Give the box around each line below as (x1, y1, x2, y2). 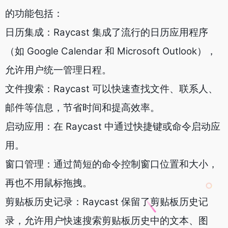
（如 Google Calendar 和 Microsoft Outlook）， (5, 45, 216, 57)
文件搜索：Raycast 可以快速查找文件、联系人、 (5, 83, 218, 95)
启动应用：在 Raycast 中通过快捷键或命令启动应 (5, 121, 220, 132)
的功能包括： (5, 8, 63, 19)
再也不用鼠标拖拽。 (5, 177, 92, 189)
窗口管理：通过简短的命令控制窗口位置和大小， (5, 158, 218, 170)
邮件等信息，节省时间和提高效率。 (5, 102, 160, 113)
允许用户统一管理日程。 (5, 64, 111, 76)
